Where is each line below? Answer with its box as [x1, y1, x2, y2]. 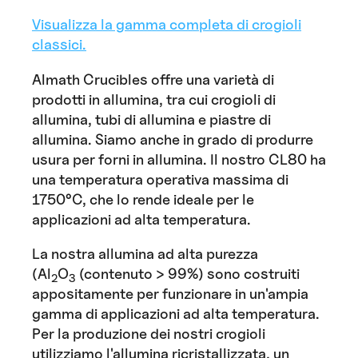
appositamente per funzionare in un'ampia [32, 284, 308, 303]
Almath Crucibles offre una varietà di [32, 70, 274, 88]
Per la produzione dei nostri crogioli [32, 324, 265, 343]
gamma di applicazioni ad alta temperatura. [32, 304, 320, 323]
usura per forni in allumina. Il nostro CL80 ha [32, 149, 326, 168]
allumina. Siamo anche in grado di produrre [32, 129, 313, 148]
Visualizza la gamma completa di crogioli [32, 15, 301, 34]
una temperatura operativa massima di [32, 169, 288, 188]
